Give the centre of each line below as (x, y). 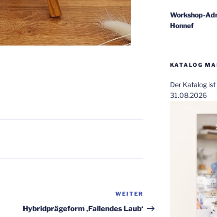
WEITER (130, 194)
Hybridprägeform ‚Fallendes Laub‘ (83, 209)
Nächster (161, 195)
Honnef (182, 25)
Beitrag (157, 207)
